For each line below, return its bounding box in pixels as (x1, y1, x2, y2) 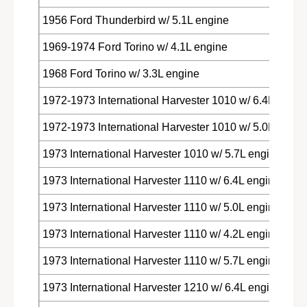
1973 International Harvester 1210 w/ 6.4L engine (42, 281, 282, 293)
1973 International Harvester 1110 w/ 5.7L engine (42, 254, 281, 267)
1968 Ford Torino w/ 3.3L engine (42, 67, 199, 79)
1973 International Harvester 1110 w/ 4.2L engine (42, 228, 281, 240)
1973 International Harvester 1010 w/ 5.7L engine (42, 147, 282, 160)
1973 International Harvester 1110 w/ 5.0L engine (42, 201, 281, 213)
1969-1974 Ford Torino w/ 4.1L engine (42, 40, 228, 53)
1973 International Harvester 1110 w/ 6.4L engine (42, 174, 281, 186)
